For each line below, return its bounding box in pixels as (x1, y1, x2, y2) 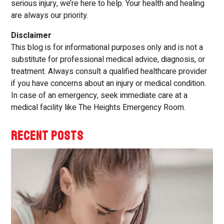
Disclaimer (11, 29, 52, 41)
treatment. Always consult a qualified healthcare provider (11, 65, 207, 77)
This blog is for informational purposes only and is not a (11, 41, 203, 53)
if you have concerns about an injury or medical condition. (11, 77, 206, 89)
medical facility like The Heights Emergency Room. (11, 101, 186, 113)
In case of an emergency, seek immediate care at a (11, 89, 188, 101)
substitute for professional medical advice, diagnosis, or (11, 53, 205, 65)
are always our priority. (11, 9, 89, 21)
